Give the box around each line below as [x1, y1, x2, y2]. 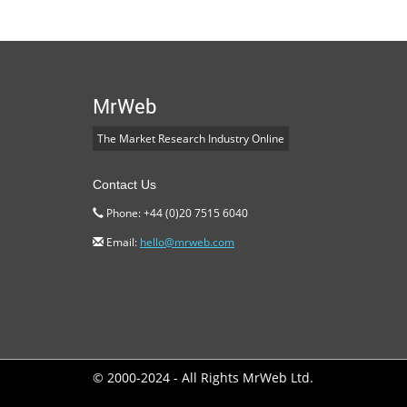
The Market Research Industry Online [97, 131, 284, 147]
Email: [104, 234, 140, 251]
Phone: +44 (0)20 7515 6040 [104, 205, 248, 222]
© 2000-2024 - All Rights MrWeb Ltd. [93, 369, 313, 387]
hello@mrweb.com [140, 234, 234, 251]
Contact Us [93, 177, 156, 193]
